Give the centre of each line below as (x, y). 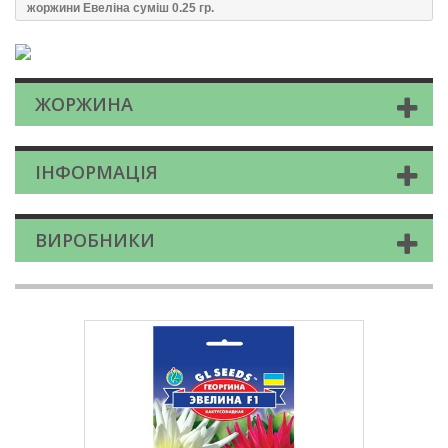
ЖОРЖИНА (84, 104)
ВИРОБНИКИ (95, 240)
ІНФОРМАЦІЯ (96, 172)
